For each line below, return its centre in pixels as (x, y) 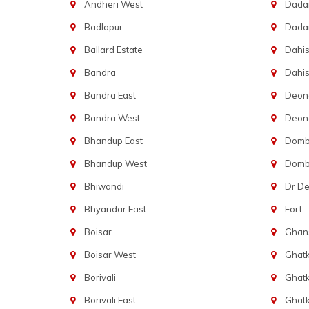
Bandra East (110, 95)
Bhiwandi (104, 186)
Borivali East (110, 300)
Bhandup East (113, 141)
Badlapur (103, 27)
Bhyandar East (115, 209)
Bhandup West (115, 163)
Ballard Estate (113, 50)
